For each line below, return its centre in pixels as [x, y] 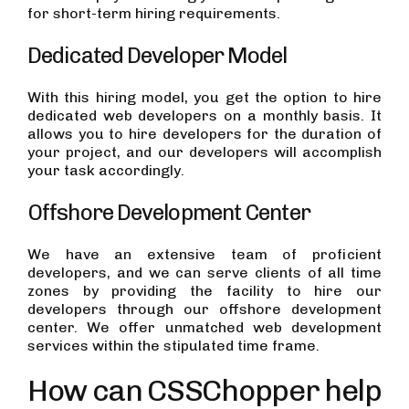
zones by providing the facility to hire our [204, 291]
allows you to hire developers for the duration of [204, 134]
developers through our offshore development [204, 309]
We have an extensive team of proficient [204, 254]
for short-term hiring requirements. [154, 13]
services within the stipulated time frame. [173, 346]
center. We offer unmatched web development [204, 327]
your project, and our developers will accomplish [204, 152]
